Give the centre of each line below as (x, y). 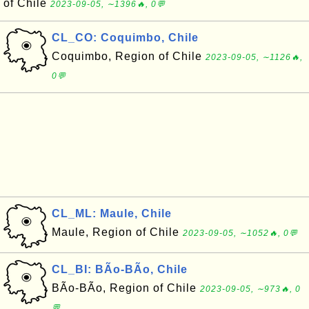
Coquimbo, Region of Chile (129, 56)
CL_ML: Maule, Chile (112, 213)
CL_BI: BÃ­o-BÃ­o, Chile (120, 269)
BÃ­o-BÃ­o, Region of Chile (126, 288)
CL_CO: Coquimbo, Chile (125, 38)
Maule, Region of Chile (117, 232)
